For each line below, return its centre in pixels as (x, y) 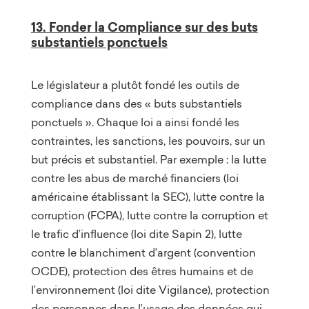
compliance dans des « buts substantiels (136, 103)
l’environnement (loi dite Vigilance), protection (150, 289)
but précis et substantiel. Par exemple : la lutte (148, 159)
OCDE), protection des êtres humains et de (142, 271)
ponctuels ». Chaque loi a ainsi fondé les (135, 122)
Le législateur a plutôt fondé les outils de (135, 84)
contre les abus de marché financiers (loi (134, 178)
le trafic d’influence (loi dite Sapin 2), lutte (136, 233)
